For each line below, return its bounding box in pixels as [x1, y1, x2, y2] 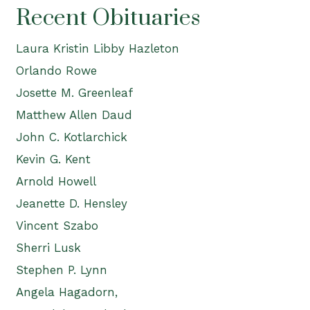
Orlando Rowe [15, 64, 97, 77]
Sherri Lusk [15, 241, 81, 255]
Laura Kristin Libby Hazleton [15, 42, 179, 55]
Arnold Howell [15, 174, 96, 188]
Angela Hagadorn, [15, 285, 118, 299]
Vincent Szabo [15, 219, 98, 232]
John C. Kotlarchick [15, 130, 127, 144]
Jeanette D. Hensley [15, 197, 127, 210]
